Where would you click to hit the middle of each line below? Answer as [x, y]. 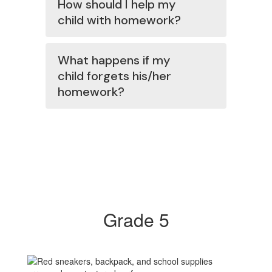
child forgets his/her [114, 76]
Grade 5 [136, 219]
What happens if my [114, 60]
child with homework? [119, 20]
